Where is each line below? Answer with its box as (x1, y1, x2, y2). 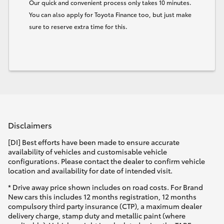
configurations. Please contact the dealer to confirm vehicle (8, 156, 205, 166)
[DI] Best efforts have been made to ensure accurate (8, 137, 179, 147)
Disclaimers (8, 118, 52, 130)
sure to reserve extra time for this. (29, 21, 127, 30)
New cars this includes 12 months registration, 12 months (8, 191, 196, 202)
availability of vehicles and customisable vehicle (8, 146, 167, 157)
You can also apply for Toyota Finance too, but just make (29, 9, 191, 18)
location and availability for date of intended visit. (8, 165, 172, 176)
